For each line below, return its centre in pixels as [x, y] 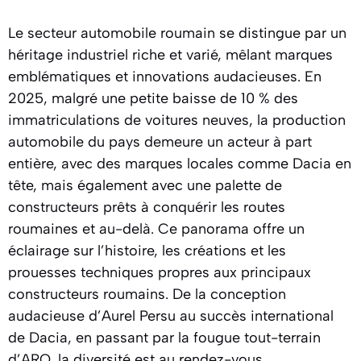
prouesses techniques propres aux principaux [160, 272]
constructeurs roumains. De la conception [147, 294]
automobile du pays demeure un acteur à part [160, 142]
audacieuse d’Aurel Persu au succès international [171, 316]
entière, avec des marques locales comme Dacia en [180, 164]
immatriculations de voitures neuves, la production [177, 120]
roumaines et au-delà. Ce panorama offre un [156, 229]
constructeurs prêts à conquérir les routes [147, 207]
